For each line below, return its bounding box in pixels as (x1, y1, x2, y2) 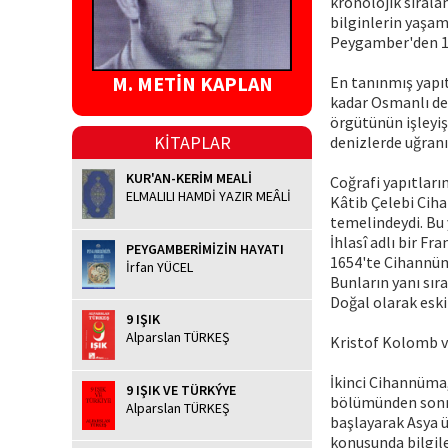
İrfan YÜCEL (126, 257, 193, 276)
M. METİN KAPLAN (111, 71, 273, 97)
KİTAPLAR (153, 131, 231, 155)
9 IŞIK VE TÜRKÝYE (126, 380, 236, 399)
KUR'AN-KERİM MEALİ (126, 169, 252, 188)
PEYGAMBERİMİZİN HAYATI (126, 239, 284, 258)
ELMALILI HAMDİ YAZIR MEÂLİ (126, 187, 291, 206)
